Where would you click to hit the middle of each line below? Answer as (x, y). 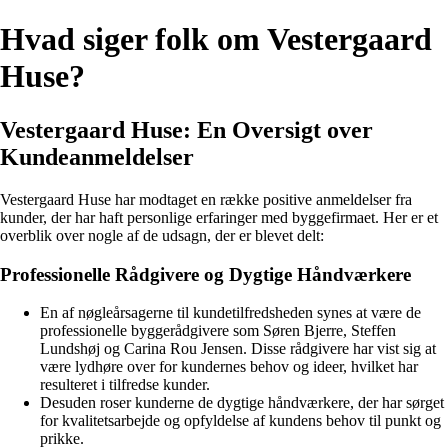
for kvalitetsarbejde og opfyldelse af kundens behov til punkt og (240, 421)
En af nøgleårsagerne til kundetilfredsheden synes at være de (230, 313)
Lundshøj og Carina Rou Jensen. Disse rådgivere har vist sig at (238, 349)
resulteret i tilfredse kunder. (125, 385)
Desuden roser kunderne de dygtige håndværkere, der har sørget (242, 403)
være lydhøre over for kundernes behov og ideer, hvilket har (229, 367)
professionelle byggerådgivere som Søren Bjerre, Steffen (218, 331)
